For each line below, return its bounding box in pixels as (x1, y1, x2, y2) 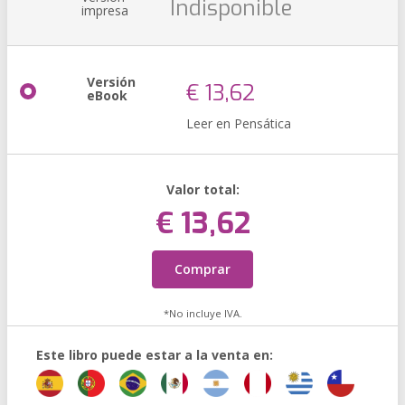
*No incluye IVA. (163, 306, 242, 320)
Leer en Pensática (186, 115, 291, 132)
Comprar (174, 260, 231, 278)
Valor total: (165, 181, 240, 198)
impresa (81, 2, 128, 19)
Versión (87, 73, 136, 90)
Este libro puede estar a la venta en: (36, 346, 273, 363)
